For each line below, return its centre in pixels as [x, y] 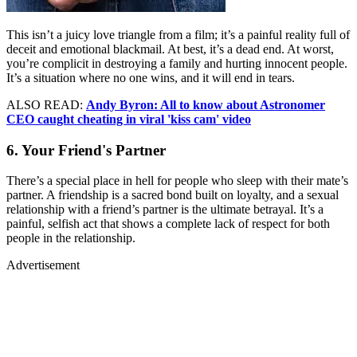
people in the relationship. [71, 238]
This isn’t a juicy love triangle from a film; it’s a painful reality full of [178, 34]
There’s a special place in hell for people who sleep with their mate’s [177, 181]
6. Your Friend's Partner [86, 150]
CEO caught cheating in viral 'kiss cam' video [129, 119]
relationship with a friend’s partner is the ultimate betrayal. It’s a [165, 210]
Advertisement [43, 265]
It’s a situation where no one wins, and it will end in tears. [151, 77]
